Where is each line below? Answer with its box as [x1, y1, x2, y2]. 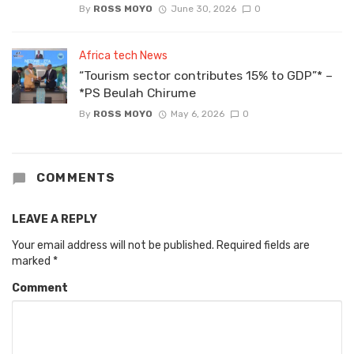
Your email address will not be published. [12, 239, 214, 253]
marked [12, 254, 53, 269]
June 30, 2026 [170, 3, 236, 15]
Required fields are [217, 239, 310, 253]
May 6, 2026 [170, 108, 224, 120]
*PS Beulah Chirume [79, 85, 196, 101]
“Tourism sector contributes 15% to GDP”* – [79, 68, 333, 84]
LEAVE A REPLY [12, 213, 97, 227]
